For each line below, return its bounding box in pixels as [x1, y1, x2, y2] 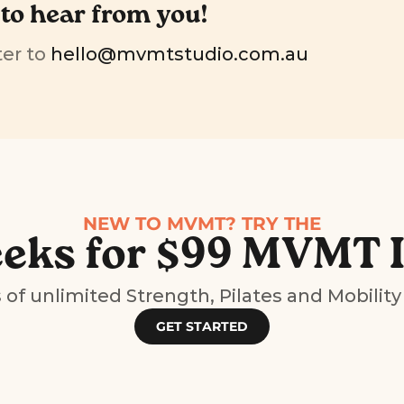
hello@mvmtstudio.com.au [50, 43, 308, 65]
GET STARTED [156, 318, 248, 335]
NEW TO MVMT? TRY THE [83, 213, 321, 234]
